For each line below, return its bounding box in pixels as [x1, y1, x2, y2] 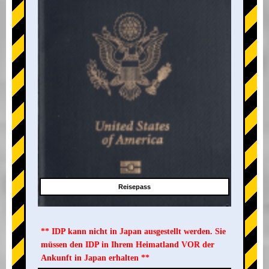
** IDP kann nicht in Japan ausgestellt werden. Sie [41, 227, 226, 237]
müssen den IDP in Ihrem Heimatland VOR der [41, 240, 214, 250]
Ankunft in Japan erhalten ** [41, 253, 150, 263]
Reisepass [118, 183, 151, 191]
